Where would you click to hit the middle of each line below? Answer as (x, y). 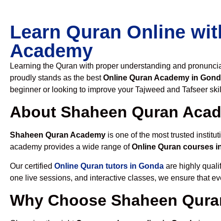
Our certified (32, 166)
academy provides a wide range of (71, 147)
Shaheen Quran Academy (58, 135)
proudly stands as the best (56, 78)
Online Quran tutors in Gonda (109, 166)
